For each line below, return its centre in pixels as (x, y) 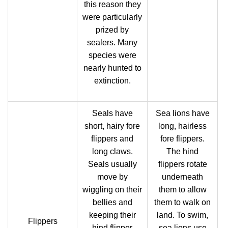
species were (112, 55)
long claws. (112, 151)
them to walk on (182, 202)
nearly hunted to (112, 68)
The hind (182, 151)
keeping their (112, 215)
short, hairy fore (112, 126)
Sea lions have (182, 113)
